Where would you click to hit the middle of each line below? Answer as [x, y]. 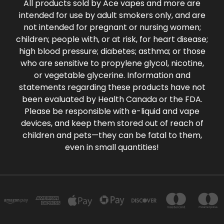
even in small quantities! [112, 147]
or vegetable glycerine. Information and [112, 75]
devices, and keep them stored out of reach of [112, 123]
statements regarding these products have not [112, 87]
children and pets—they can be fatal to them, [112, 135]
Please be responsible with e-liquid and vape [112, 111]
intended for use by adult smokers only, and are [112, 15]
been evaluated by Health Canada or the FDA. [112, 99]
